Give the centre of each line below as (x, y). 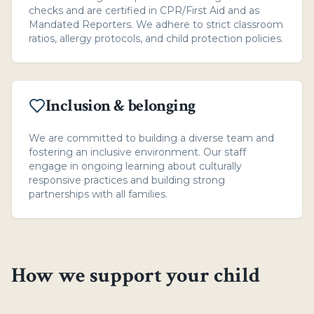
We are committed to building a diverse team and (151, 138)
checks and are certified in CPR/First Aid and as (144, 11)
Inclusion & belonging (121, 105)
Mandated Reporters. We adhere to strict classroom (156, 25)
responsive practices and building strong (127, 180)
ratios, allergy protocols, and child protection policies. (156, 39)
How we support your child (136, 276)
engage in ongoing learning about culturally (135, 166)
